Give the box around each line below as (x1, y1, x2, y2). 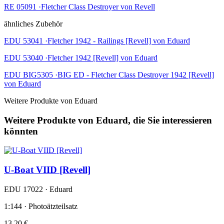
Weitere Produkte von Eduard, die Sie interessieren (4, 114, 212, 125)
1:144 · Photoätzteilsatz (4, 201, 77, 210)
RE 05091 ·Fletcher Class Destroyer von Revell (4, 2, 155, 11)
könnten (4, 125, 38, 136)
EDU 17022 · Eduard (4, 184, 72, 193)
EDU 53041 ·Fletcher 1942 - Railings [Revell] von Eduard (4, 36, 190, 45)
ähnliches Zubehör (4, 19, 62, 28)
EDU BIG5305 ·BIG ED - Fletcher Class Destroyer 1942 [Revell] (4, 70, 214, 79)
